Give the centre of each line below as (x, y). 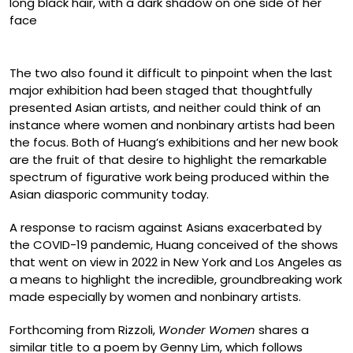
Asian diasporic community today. (109, 194)
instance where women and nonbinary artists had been (172, 124)
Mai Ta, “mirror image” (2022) (97, 37)
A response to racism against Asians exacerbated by (165, 227)
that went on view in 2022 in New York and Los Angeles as (176, 262)
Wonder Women (208, 329)
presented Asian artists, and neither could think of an (165, 107)
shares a (284, 329)
